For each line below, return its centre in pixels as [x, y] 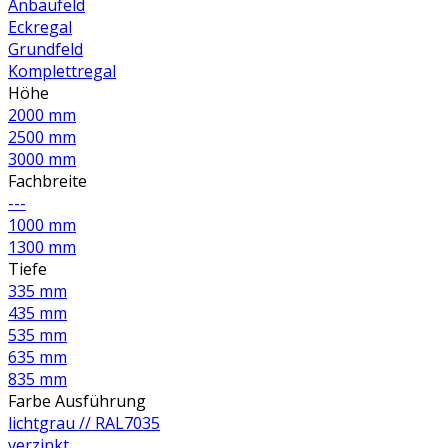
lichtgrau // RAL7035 [84, 423]
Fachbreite [47, 181]
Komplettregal [62, 71]
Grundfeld [45, 49]
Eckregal [40, 27]
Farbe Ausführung [77, 401]
